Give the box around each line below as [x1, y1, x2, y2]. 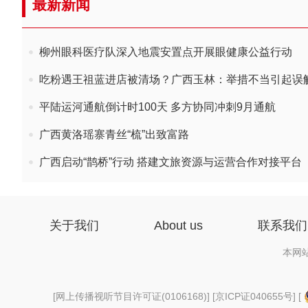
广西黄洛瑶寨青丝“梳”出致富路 [39, 129, 189, 140]
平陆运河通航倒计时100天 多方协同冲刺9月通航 [39, 101, 276, 113]
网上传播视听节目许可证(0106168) [55, 291, 207, 302]
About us [154, 219, 203, 232]
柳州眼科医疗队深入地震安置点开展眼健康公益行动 [39, 46, 292, 58]
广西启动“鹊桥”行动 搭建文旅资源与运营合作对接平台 [39, 156, 302, 168]
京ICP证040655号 [214, 291, 293, 302]
